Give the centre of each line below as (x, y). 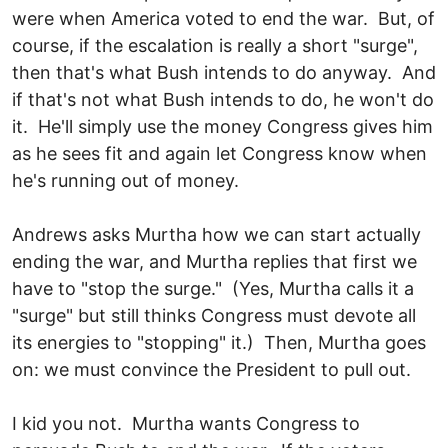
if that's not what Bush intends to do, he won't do (223, 99)
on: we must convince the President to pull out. (211, 369)
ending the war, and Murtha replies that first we (214, 261)
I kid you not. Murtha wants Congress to (186, 423)
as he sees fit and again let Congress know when (219, 153)
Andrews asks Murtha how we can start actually (216, 234)
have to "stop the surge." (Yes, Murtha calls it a (213, 288)
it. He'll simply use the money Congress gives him (222, 126)
